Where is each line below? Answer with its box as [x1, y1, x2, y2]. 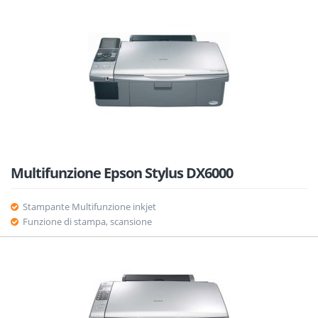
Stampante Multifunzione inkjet [22, 200, 156, 213]
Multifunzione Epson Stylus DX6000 [11, 163, 233, 182]
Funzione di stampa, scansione [22, 215, 152, 228]
